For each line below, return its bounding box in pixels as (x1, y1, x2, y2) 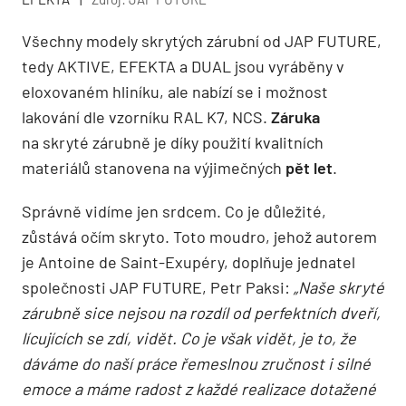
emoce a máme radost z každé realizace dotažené (22, 379, 376, 400)
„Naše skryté (290, 277, 384, 298)
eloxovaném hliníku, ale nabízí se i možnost (22, 82, 328, 102)
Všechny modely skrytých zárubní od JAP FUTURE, (22, 31, 382, 52)
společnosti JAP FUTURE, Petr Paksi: (22, 277, 290, 298)
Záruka (271, 107, 320, 128)
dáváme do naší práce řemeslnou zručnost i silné (22, 353, 371, 374)
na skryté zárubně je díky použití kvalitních (22, 132, 324, 153)
